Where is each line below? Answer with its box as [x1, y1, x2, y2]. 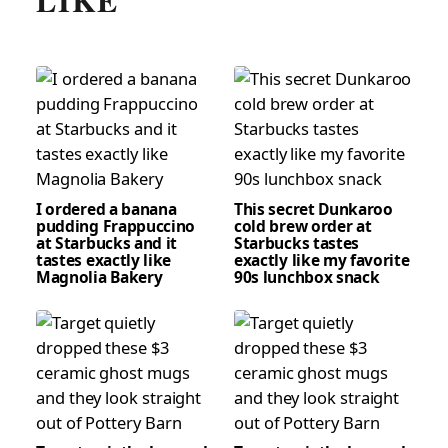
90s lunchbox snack [234, 265, 380, 288]
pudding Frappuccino [36, 214, 196, 237]
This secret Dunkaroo [234, 197, 393, 220]
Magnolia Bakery [36, 265, 163, 288]
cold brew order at [234, 214, 372, 237]
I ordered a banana [36, 197, 177, 220]
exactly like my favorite [234, 248, 410, 271]
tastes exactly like [36, 248, 172, 271]
